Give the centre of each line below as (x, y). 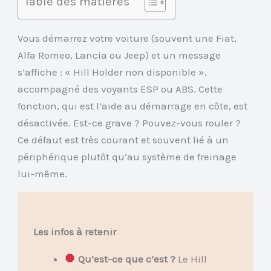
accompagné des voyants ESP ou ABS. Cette (120, 89)
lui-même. (43, 173)
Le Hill (191, 259)
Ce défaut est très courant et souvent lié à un (123, 139)
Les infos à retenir (74, 231)
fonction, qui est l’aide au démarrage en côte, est (133, 106)
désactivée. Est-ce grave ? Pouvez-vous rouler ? (129, 122)
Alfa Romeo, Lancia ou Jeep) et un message (119, 55)
